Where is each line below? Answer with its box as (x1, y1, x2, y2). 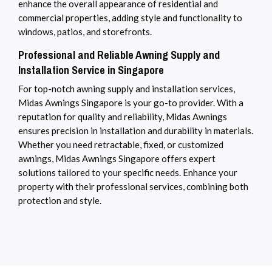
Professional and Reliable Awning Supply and (18, 47, 220, 63)
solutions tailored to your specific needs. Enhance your (18, 167, 237, 178)
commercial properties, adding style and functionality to (18, 12, 242, 24)
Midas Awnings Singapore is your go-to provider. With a (18, 97, 243, 109)
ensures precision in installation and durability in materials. (18, 125, 253, 137)
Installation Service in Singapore (18, 63, 164, 78)
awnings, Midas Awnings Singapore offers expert (18, 153, 216, 165)
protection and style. (18, 195, 101, 206)
